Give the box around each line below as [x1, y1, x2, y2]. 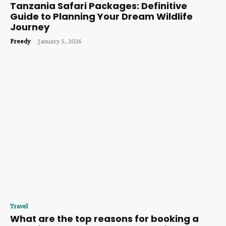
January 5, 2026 [38, 37, 82, 45]
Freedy [10, 37, 30, 45]
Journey [10, 21, 49, 34]
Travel [10, 201, 28, 210]
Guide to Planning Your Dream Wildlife [10, 10, 193, 23]
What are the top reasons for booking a [10, 212, 199, 225]
